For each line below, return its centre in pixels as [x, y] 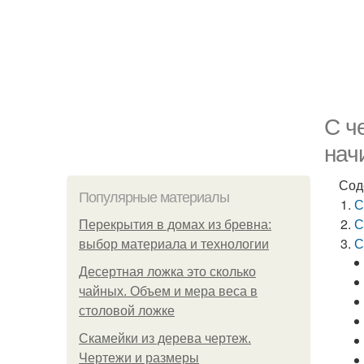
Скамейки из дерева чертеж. [165, 338]
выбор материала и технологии [174, 244]
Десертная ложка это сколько [167, 272]
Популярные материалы [154, 197]
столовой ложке [127, 311]
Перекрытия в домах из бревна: [175, 225]
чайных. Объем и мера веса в [168, 291]
